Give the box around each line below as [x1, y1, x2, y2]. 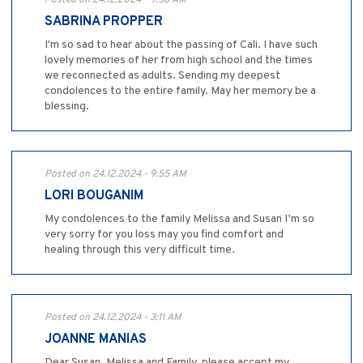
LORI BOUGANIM [45, 188, 143, 205]
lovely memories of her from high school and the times [45, 53, 313, 68]
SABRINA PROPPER [45, 14, 163, 31]
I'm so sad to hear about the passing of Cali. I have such [45, 38, 318, 53]
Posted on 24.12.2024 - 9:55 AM [45, 168, 186, 181]
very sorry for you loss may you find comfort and [45, 228, 284, 242]
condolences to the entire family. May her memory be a [45, 84, 316, 99]
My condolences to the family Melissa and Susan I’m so [45, 212, 314, 227]
